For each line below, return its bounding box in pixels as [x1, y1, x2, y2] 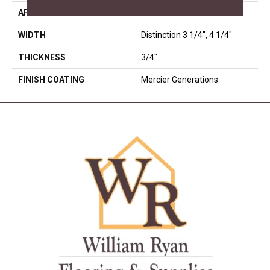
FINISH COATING [18, 74, 84, 84]
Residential [141, 7, 183, 17]
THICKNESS [18, 52, 66, 62]
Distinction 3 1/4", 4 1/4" [141, 30, 232, 40]
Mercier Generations [141, 74, 218, 84]
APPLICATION [18, 7, 74, 17]
